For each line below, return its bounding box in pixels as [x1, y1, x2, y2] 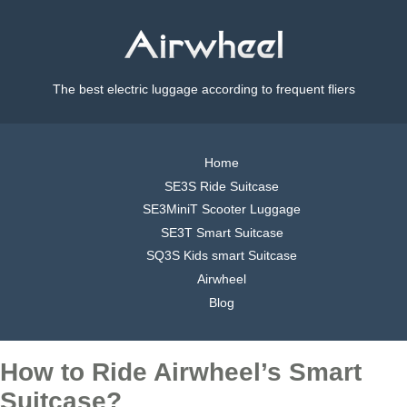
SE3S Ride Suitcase [164, 178, 279, 194]
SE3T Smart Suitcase [160, 224, 283, 240]
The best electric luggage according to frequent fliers [52, 82, 355, 97]
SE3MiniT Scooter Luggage [143, 202, 301, 217]
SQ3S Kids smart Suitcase [146, 248, 297, 263]
